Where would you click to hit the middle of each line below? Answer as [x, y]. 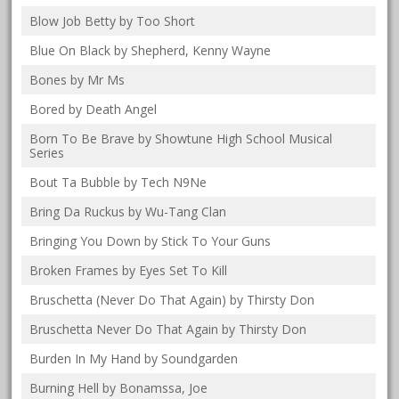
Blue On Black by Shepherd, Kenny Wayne [151, 51]
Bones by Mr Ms [77, 80]
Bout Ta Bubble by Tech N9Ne [118, 183]
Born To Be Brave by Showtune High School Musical [181, 139]
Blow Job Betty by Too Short [113, 21]
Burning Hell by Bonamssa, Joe [119, 388]
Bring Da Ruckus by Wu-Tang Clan [128, 212]
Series [47, 153]
